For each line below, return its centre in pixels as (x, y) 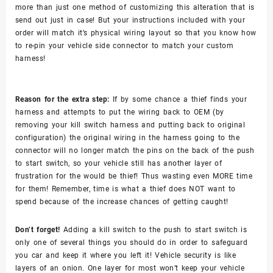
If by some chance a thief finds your (178, 99)
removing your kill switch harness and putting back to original (130, 125)
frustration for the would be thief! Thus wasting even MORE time (134, 176)
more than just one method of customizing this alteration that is (135, 7)
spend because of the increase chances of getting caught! (122, 201)
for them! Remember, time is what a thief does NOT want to (126, 189)
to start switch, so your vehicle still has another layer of (119, 163)
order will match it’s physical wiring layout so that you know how (136, 33)
